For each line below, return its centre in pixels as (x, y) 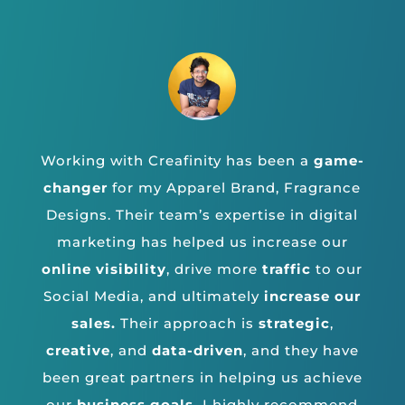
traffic (287, 269)
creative (78, 351)
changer (76, 188)
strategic (294, 324)
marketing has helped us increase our (202, 242)
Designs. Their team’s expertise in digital (202, 215)
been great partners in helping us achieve (202, 378)
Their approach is (187, 324)
